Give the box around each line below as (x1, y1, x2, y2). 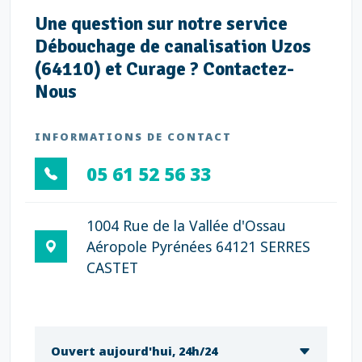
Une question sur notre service (35, 12, 288, 36)
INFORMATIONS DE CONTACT (35, 129, 232, 144)
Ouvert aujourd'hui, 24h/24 (51, 343, 217, 359)
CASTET (86, 258, 138, 277)
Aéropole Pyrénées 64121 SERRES (86, 237, 310, 256)
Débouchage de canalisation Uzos (35, 35, 311, 58)
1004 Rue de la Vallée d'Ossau (86, 216, 286, 235)
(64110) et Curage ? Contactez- (35, 57, 294, 81)
